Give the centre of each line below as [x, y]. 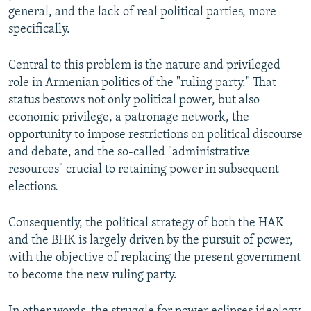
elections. [33, 187]
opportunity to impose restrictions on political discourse [155, 135]
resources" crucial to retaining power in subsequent [144, 170]
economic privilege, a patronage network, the [129, 118]
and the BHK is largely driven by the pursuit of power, [151, 241]
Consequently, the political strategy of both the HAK [146, 224]
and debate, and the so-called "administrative [129, 153]
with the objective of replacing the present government [154, 258]
